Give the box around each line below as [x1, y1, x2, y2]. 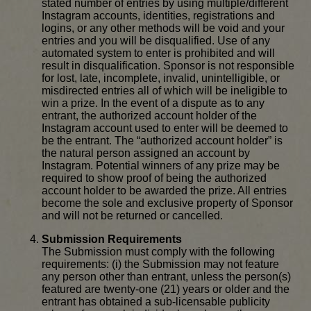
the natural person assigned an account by [42, 147, 250, 160]
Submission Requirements [42, 233, 182, 246]
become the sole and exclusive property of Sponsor [42, 197, 293, 210]
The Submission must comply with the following [42, 246, 275, 258]
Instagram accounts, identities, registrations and [42, 10, 275, 22]
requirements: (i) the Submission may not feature [42, 258, 279, 271]
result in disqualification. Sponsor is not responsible [42, 60, 294, 72]
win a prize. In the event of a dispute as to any [42, 97, 264, 110]
